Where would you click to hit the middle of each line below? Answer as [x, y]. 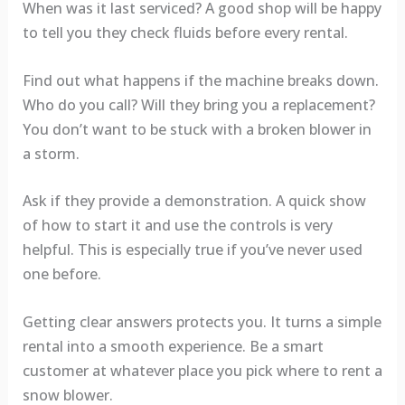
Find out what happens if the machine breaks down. [200, 80]
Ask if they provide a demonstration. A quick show [194, 201]
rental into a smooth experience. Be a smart [173, 346]
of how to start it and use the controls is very [177, 226]
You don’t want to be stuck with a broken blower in [197, 129]
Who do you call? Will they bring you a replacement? [198, 104]
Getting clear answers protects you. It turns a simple [202, 321]
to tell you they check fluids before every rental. [185, 32]
